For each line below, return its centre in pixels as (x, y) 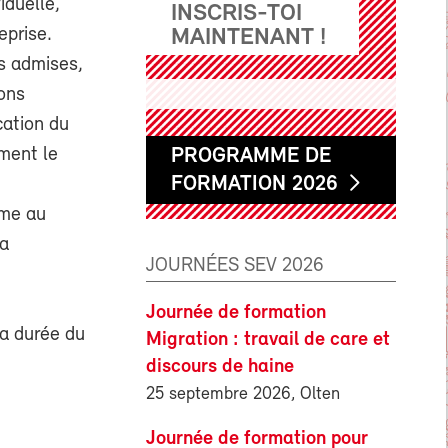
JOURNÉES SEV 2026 (235, 265)
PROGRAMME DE (251, 156)
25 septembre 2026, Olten (243, 394)
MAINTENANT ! (248, 37)
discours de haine (220, 366)
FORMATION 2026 (254, 184)
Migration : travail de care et (268, 339)
